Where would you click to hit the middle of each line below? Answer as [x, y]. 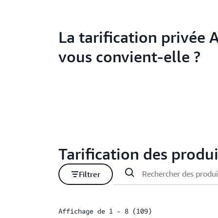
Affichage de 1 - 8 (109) [105, 211]
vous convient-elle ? [130, 56]
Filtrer [90, 174]
